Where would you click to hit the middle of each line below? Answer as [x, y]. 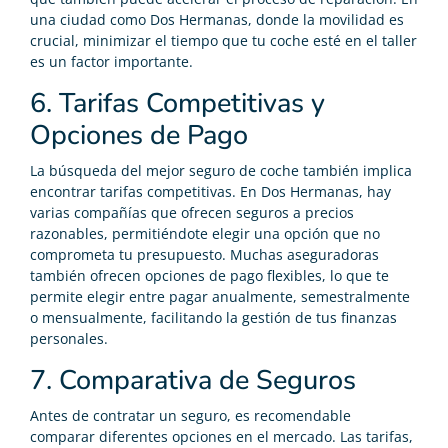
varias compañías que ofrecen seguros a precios [192, 212]
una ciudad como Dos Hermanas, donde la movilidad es [217, 19]
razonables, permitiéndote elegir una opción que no [205, 233]
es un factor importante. [111, 61]
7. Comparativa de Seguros [193, 380]
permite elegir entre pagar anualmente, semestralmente [220, 296]
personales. [69, 338]
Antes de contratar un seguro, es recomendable [190, 415]
